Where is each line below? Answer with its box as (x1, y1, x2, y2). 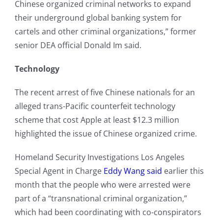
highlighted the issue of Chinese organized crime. (14, 128, 197, 139)
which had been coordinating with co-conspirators (14, 207, 201, 218)
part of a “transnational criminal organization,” (14, 193, 187, 204)
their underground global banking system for (14, 12, 182, 24)
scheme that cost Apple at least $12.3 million (14, 114, 179, 126)
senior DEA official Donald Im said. (14, 40, 141, 51)
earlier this (162, 165, 204, 177)
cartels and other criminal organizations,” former (14, 26, 196, 37)
